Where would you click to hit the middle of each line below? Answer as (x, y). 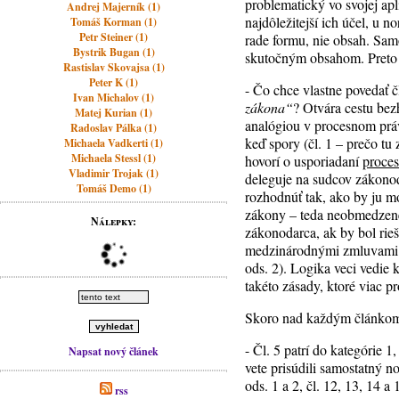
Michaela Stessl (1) (114, 158)
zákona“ (269, 107)
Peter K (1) (114, 82)
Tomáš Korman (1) (114, 22)
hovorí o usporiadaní (304, 161)
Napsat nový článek (114, 351)
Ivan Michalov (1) (114, 98)
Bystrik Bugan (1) (114, 52)
